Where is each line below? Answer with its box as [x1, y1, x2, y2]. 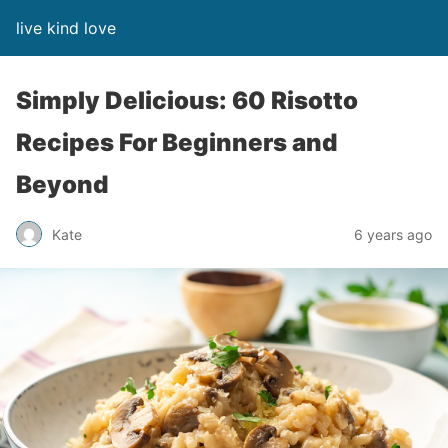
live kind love [16, 18, 116, 38]
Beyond [16, 170, 108, 199]
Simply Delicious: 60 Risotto [16, 86, 358, 115]
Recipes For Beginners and [16, 128, 337, 157]
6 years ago [354, 225, 432, 243]
